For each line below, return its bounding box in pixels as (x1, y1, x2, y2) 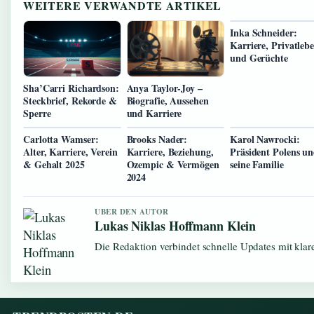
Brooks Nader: (126, 131, 188, 146)
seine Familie (230, 156, 284, 172)
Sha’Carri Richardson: (23, 80, 119, 95)
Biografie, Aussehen (126, 93, 209, 108)
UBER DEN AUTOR (95, 205, 169, 217)
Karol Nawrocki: (230, 131, 300, 146)
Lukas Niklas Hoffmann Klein (95, 216, 257, 235)
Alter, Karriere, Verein (23, 144, 118, 159)
